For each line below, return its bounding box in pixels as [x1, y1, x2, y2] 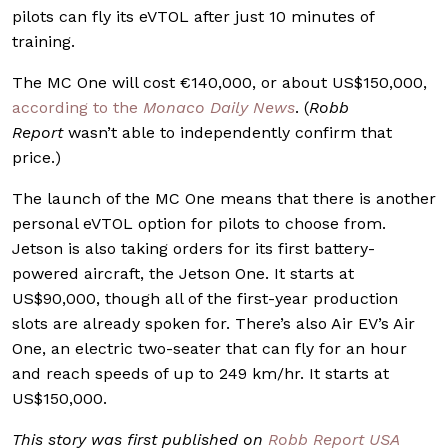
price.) [12, 147, 61, 167]
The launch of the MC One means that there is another [12, 188, 436, 208]
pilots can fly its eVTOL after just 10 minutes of [12, 6, 374, 26]
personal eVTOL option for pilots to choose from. [12, 213, 386, 233]
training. [12, 31, 75, 51]
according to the [12, 97, 143, 117]
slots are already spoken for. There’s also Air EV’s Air [12, 313, 415, 333]
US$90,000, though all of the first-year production [12, 288, 398, 308]
